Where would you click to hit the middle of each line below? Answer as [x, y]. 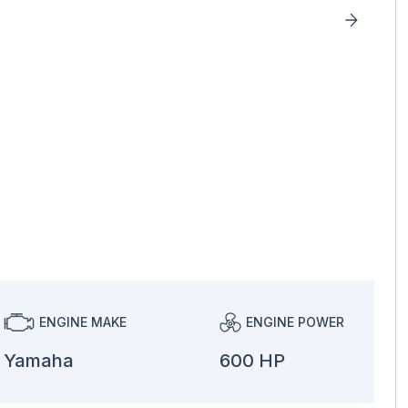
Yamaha [39, 360]
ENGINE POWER [295, 321]
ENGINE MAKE [83, 321]
